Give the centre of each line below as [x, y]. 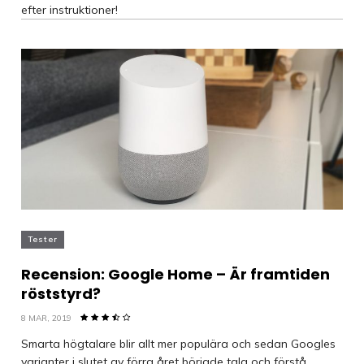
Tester [43, 239]
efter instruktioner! [69, 10]
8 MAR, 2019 [46, 318]
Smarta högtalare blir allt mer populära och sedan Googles [178, 344]
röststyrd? [61, 294]
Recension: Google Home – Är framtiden [175, 274]
